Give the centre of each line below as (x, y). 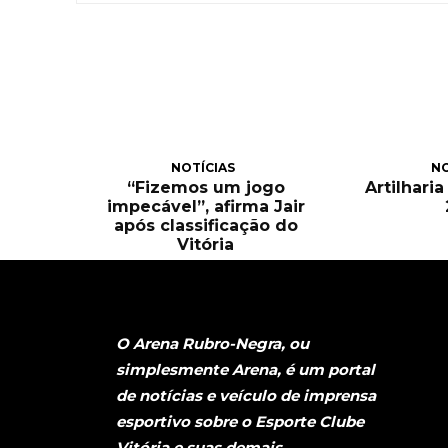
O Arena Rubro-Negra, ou (212, 344)
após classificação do (205, 225)
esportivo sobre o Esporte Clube (240, 422)
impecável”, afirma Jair (205, 206)
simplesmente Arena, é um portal (245, 370)
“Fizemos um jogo (205, 187)
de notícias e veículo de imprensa (246, 396)
